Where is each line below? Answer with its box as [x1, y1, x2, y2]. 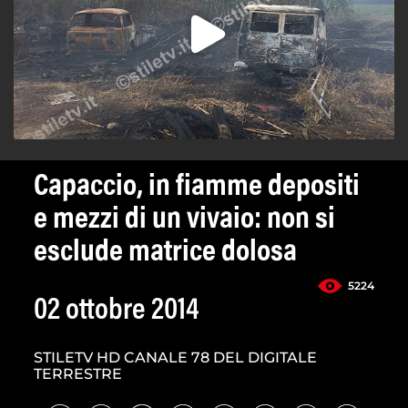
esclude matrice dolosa [34, 237, 297, 269]
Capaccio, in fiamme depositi [34, 171, 360, 203]
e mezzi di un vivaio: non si [34, 204, 335, 236]
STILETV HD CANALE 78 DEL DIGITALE [34, 348, 317, 366]
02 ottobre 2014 [34, 295, 199, 327]
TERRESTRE [34, 364, 122, 382]
